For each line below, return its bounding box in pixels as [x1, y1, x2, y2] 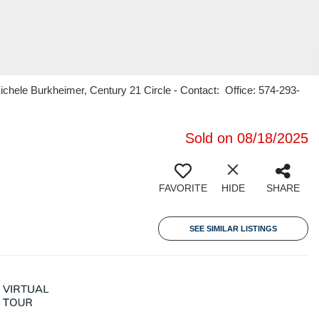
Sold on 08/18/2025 [185, 130, 308, 146]
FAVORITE [159, 182, 207, 194]
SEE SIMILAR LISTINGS [189, 224, 277, 233]
